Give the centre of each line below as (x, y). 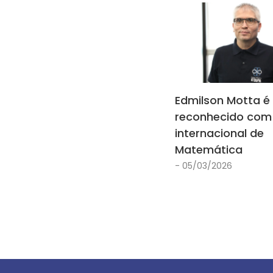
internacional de (219, 133)
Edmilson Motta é (222, 100)
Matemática (209, 149)
